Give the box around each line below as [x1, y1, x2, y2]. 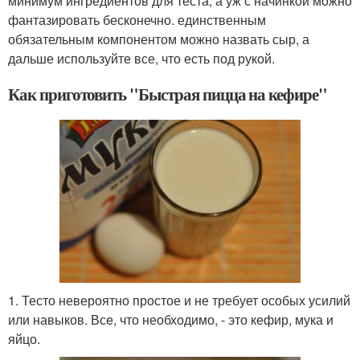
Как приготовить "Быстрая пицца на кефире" [8, 81, 327, 106]
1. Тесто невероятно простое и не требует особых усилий [8, 291, 350, 310]
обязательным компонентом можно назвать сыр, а [8, 29, 309, 48]
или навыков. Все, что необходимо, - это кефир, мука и [8, 310, 333, 329]
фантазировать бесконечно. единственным [8, 10, 266, 29]
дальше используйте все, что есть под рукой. [8, 48, 275, 67]
